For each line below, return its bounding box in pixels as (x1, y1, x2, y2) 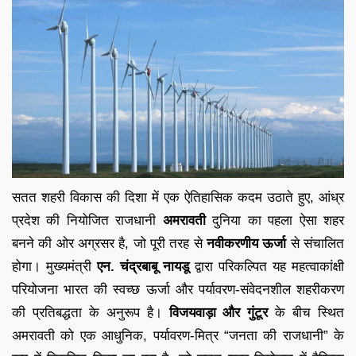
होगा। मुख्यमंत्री (12, 258, 97, 274)
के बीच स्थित (268, 304, 345, 320)
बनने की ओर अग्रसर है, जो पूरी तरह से (12, 235, 207, 251)
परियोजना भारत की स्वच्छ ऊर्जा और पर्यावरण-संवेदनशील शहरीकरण (12, 281, 344, 297)
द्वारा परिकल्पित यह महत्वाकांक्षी (189, 258, 344, 274)
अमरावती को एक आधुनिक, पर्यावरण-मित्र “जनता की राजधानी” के (12, 327, 344, 343)
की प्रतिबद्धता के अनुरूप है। (12, 304, 169, 320)
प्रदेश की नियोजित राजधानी (12, 212, 163, 228)
